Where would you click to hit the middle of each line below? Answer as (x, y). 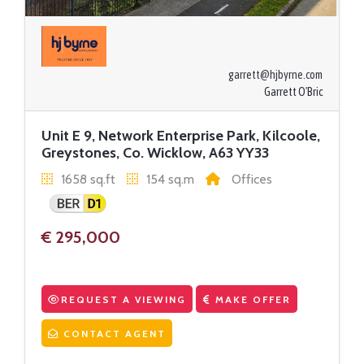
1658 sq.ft (88, 180)
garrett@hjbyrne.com (275, 75)
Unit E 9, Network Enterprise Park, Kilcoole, (181, 136)
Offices (250, 180)
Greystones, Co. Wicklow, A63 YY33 (155, 153)
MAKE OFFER (251, 300)
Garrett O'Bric (293, 92)
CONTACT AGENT (113, 334)
